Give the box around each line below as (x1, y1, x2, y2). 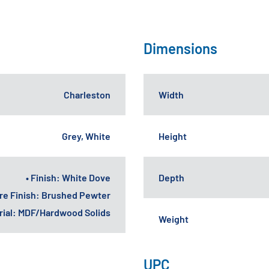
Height (159, 130, 187, 142)
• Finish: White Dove (26, 171, 110, 183)
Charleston (64, 88, 110, 100)
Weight (159, 213, 189, 225)
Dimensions (144, 39, 217, 57)
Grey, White (62, 130, 110, 142)
